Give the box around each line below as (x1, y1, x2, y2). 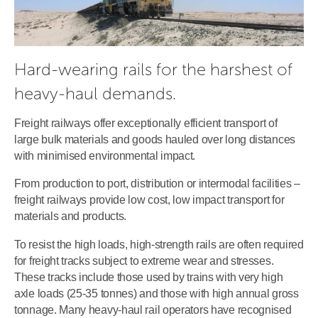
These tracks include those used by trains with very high (14, 270, 283, 283)
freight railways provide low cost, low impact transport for (14, 194, 285, 207)
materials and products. (14, 210, 127, 223)
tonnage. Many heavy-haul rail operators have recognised (14, 303, 292, 316)
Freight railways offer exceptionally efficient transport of (14, 117, 278, 130)
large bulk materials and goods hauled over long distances (14, 133, 295, 146)
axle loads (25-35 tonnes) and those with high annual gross (14, 287, 299, 300)
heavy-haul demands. (14, 83, 176, 104)
